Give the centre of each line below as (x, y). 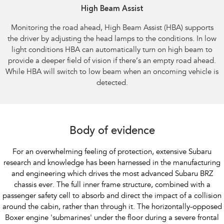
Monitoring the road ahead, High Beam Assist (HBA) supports (112, 28)
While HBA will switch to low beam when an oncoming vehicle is (112, 72)
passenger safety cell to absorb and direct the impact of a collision (112, 196)
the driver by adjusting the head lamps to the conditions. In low (112, 39)
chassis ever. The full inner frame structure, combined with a (112, 185)
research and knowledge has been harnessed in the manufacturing (112, 163)
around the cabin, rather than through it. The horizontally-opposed (112, 207)
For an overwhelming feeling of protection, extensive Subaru (112, 152)
